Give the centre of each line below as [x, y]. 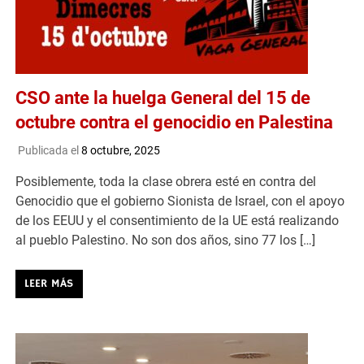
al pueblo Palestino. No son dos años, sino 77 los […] [166, 240]
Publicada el [49, 151]
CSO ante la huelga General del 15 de [163, 97]
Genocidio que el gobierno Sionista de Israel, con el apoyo [180, 201]
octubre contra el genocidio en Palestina [175, 122]
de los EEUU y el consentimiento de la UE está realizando [178, 221]
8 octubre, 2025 [120, 151]
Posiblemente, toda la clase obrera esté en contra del [166, 182]
